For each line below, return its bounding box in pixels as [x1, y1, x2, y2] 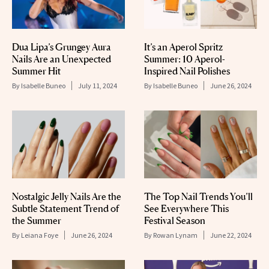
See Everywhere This [144, 202, 229, 214]
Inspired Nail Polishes [144, 64, 230, 77]
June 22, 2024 [210, 230, 252, 240]
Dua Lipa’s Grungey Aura [12, 40, 111, 53]
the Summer [12, 214, 61, 226]
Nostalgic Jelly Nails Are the [12, 190, 121, 202]
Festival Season [144, 214, 205, 226]
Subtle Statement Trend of [12, 202, 119, 214]
